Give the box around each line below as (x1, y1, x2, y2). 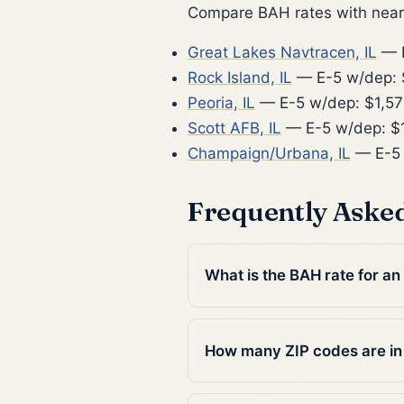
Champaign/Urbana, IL (188, 143, 351, 162)
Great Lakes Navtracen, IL (188, 42, 377, 61)
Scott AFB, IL (188, 118, 281, 137)
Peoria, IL (188, 93, 255, 112)
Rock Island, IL (188, 68, 292, 87)
